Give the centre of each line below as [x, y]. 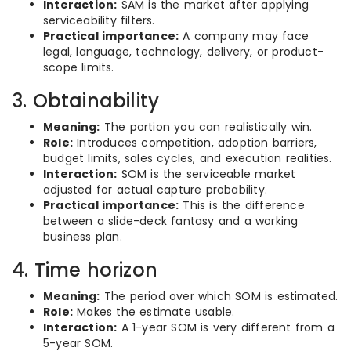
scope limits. [79, 67]
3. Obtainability [86, 101]
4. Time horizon [85, 270]
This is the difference [242, 205]
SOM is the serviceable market [206, 174]
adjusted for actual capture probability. [155, 190]
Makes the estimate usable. [154, 312]
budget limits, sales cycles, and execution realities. [188, 158]
